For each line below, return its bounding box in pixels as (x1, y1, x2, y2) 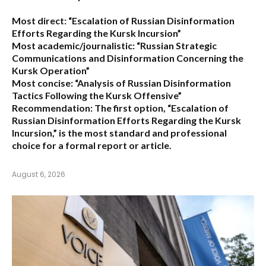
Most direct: (12, 14, 66, 26)
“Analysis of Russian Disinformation (73, 77, 231, 88)
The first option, (93, 102, 167, 113)
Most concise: (12, 77, 73, 88)
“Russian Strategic (135, 39, 217, 51)
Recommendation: (12, 102, 93, 113)
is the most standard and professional (57, 126, 227, 138)
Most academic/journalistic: (12, 39, 135, 51)
